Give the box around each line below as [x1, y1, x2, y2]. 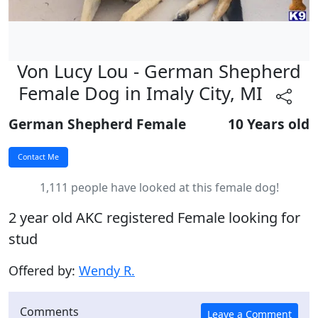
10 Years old [228, 114, 309, 133]
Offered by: [9, 261, 79, 279]
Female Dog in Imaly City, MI [18, 81, 268, 106]
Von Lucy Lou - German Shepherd [17, 59, 301, 84]
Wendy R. [79, 261, 135, 279]
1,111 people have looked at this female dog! [39, 179, 279, 195]
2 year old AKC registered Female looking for [9, 207, 300, 227]
